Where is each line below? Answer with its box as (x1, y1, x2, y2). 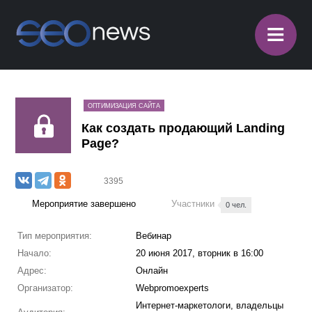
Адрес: (17, 265, 47, 276)
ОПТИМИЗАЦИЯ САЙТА (88, 102, 161, 109)
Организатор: (17, 283, 73, 293)
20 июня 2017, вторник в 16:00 (135, 248, 263, 258)
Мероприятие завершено (32, 198, 136, 209)
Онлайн (135, 265, 168, 276)
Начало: (17, 248, 52, 258)
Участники (171, 198, 218, 209)
